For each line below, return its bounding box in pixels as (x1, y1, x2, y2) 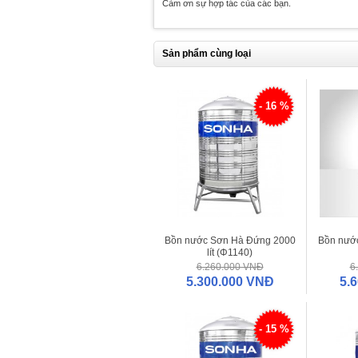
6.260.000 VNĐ (196, 261, 264, 273)
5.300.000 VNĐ (185, 275, 274, 289)
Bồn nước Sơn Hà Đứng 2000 (164, 235, 296, 247)
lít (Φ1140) (207, 247, 253, 259)
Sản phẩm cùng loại (162, 48, 251, 60)
